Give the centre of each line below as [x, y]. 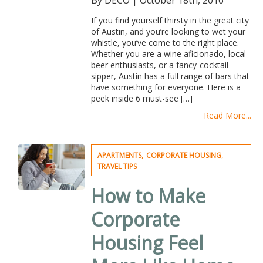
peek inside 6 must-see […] [141, 98]
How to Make [148, 196]
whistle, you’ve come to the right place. [165, 43]
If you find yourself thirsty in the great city [170, 20]
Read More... [227, 115]
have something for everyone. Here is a [166, 87]
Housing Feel [147, 243]
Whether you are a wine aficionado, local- [170, 54]
